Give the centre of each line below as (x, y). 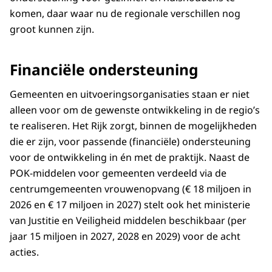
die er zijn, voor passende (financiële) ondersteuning (130, 141)
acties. (24, 252)
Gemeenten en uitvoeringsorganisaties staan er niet (130, 94)
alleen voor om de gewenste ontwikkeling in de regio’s (135, 110)
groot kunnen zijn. (52, 29)
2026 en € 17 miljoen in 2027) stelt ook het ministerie (130, 204)
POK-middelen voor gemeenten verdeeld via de (118, 173)
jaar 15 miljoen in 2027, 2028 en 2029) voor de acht (125, 236)
